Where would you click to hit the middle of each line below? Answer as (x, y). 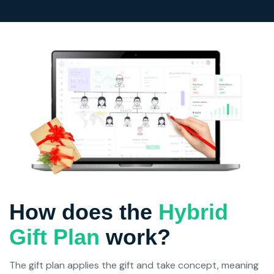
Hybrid (190, 212)
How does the (81, 212)
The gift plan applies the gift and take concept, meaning (134, 265)
